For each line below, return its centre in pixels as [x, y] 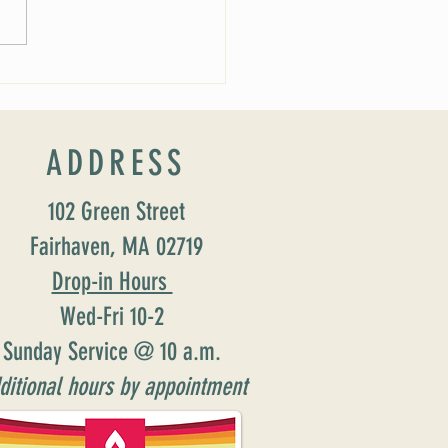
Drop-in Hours [112, 282]
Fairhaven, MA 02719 [116, 247]
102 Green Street [116, 212]
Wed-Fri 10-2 [112, 317]
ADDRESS [116, 163]
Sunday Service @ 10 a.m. [112, 352]
